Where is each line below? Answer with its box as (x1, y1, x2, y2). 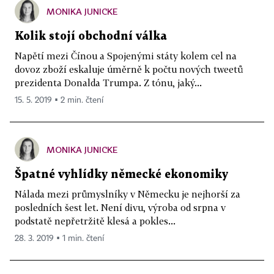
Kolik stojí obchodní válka (15, 31, 167, 42)
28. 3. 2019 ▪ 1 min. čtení (15, 234, 104, 243)
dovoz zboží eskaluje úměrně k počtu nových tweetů (15, 64, 243, 75)
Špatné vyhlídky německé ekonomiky (15, 169, 228, 180)
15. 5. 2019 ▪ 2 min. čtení (15, 96, 103, 105)
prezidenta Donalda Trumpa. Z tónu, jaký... (15, 77, 202, 88)
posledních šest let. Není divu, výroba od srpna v (15, 202, 226, 213)
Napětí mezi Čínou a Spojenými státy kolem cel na (15, 50, 237, 61)
